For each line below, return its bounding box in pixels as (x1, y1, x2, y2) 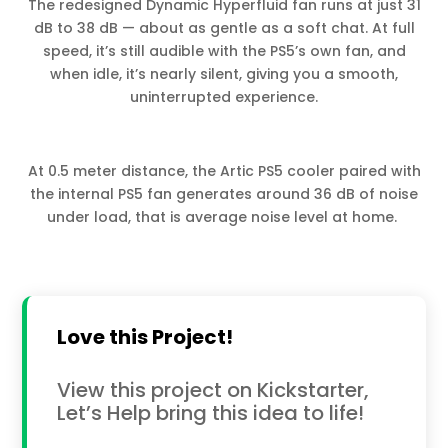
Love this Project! (57, 322, 234, 351)
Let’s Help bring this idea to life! (57, 398, 365, 427)
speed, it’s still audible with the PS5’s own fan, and (42, 40, 406, 61)
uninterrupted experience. (130, 86, 318, 107)
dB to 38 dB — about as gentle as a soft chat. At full (33, 17, 415, 38)
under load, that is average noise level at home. (47, 206, 401, 227)
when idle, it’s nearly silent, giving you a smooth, (50, 63, 398, 84)
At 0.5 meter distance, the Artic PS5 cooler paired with (27, 160, 421, 181)
